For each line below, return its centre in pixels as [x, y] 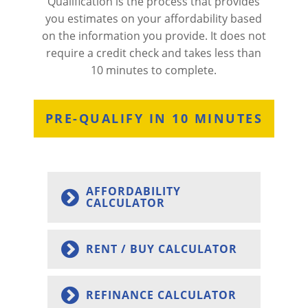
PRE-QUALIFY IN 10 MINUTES [154, 118]
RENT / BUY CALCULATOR [161, 249]
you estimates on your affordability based [154, 18]
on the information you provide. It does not [154, 35]
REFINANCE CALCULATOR [161, 295]
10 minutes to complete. [154, 70]
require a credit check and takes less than [154, 53]
